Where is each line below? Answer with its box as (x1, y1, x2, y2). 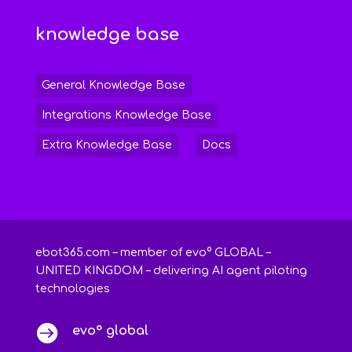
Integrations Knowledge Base (41, 109, 211, 122)
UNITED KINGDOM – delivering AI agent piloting (35, 265, 307, 277)
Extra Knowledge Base (41, 139, 172, 152)
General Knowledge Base (41, 79, 185, 92)
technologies (35, 283, 110, 295)
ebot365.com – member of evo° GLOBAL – (35, 247, 270, 259)
